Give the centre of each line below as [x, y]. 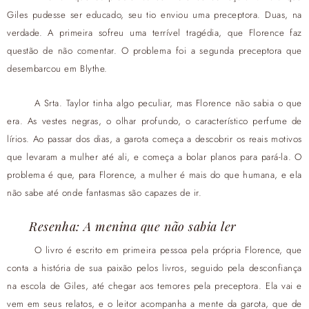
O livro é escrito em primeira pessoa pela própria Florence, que [168, 250]
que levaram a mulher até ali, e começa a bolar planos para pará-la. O [154, 157]
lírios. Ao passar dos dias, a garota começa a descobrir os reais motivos [154, 139]
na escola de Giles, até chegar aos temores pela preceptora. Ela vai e [154, 286]
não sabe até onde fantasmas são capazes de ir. [104, 193]
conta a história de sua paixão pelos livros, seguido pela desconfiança [154, 268]
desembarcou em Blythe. [57, 69]
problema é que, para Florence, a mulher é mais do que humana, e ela [154, 175]
